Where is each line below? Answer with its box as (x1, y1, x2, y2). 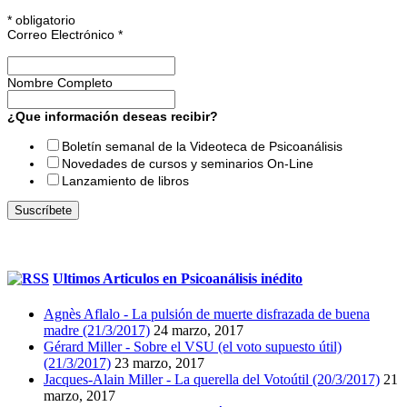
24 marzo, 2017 (154, 322, 243, 338)
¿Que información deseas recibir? (7, 109, 218, 124)
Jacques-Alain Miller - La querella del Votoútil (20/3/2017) (44, 371, 380, 387)
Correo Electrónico (7, 27, 118, 43)
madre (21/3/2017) (44, 322, 150, 338)
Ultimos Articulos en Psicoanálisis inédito (53, 270, 303, 286)
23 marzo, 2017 (114, 354, 204, 371)
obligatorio (12, 13, 75, 28)
